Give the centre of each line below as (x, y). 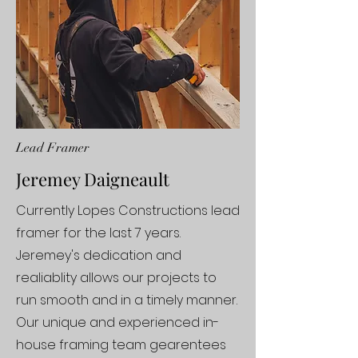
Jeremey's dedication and (99, 255)
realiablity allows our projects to (116, 278)
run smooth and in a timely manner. (127, 300)
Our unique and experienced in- (117, 322)
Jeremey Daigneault (93, 179)
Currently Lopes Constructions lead (128, 211)
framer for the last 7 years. (98, 233)
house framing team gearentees (121, 345)
